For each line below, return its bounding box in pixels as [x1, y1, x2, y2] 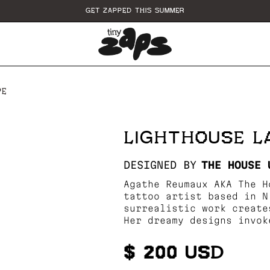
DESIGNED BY [123, 159, 196, 171]
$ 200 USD [123, 242, 224, 263]
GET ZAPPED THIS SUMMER [86, 7, 184, 14]
